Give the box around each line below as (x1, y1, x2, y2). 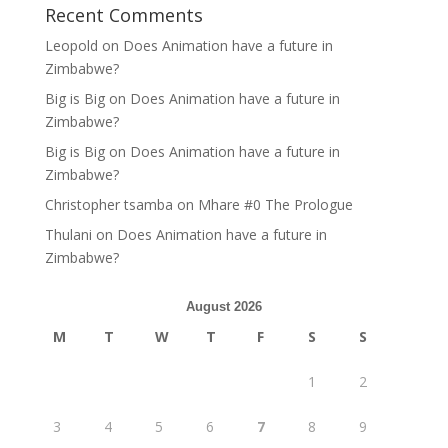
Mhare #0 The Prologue (197, 195, 353, 214)
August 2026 (185, 299, 262, 314)
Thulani (44, 225, 92, 244)
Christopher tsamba (44, 195, 173, 214)
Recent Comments (44, 3, 203, 27)
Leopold (44, 36, 98, 55)
